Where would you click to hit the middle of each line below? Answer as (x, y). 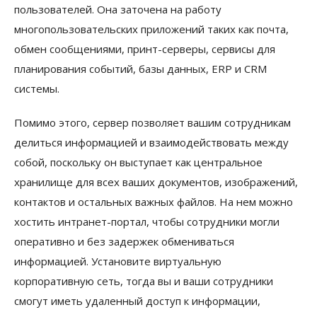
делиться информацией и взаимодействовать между (151, 143)
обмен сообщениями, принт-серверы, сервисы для (145, 49)
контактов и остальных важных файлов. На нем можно (154, 202)
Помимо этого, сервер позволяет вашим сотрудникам (152, 123)
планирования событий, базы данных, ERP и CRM (140, 69)
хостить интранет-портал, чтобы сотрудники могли (147, 222)
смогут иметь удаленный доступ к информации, (137, 301)
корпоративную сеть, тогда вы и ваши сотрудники (144, 281)
